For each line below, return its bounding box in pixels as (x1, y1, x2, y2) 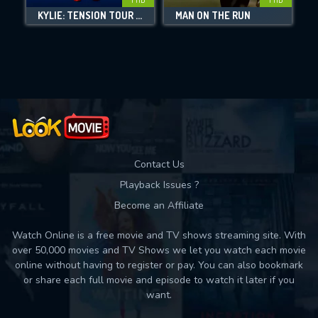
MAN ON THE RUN (175, 9, 251, 22)
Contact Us (133, 158, 185, 171)
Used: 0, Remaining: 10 (99, 48, 219, 65)
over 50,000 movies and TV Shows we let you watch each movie (12, 243, 306, 257)
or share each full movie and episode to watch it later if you (23, 273, 295, 287)
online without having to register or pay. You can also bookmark (15, 258, 303, 272)
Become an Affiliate (114, 199, 204, 212)
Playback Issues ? (119, 178, 199, 192)
